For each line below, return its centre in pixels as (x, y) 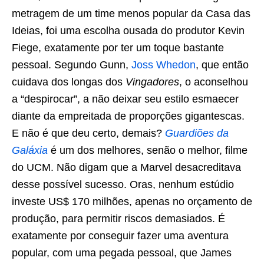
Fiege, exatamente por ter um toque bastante (118, 48)
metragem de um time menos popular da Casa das (131, 14)
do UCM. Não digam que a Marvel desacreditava (126, 167)
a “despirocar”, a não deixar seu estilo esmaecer (125, 99)
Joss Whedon (164, 65)
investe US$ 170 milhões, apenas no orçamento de (132, 202)
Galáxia (30, 150)
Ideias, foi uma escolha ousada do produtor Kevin (128, 31)
